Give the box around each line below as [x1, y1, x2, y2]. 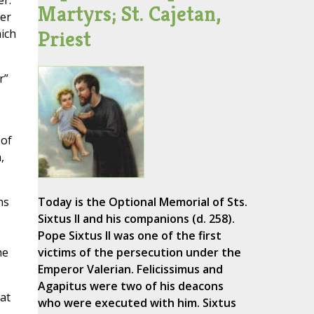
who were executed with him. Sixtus [37, 295, 236, 311]
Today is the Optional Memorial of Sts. [37, 194, 247, 210]
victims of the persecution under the [37, 245, 241, 261]
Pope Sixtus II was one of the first [37, 228, 221, 244]
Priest [37, 26, 91, 53]
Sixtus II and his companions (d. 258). [37, 211, 235, 227]
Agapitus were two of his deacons [37, 278, 224, 294]
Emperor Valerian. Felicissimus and [37, 261, 223, 278]
